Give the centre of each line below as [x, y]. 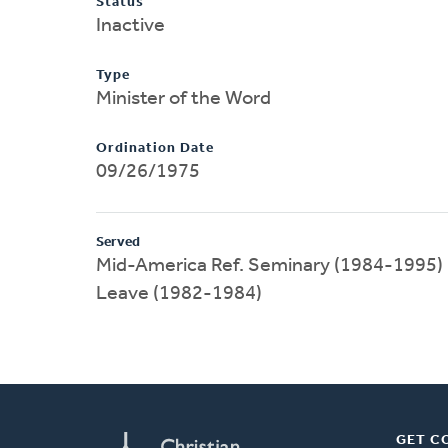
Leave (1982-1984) [179, 293]
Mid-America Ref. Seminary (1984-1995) [270, 265]
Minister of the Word [183, 98]
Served [118, 242]
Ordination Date [155, 148]
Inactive [130, 25]
